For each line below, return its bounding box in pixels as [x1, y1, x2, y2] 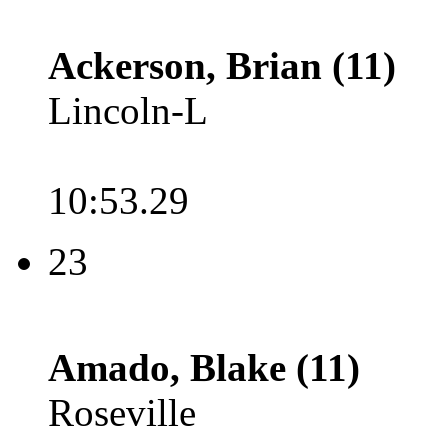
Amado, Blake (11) [48, 346, 360, 389]
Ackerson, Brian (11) [48, 44, 396, 87]
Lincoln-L [48, 89, 208, 132]
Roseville [48, 391, 196, 434]
